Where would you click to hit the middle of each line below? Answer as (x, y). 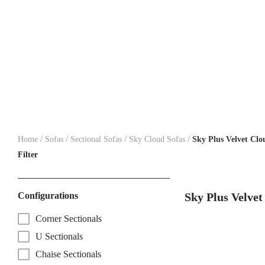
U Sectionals (59, 236)
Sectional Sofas (96, 139)
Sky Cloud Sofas (157, 139)
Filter (28, 154)
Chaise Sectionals (68, 254)
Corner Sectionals (69, 218)
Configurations (48, 195)
